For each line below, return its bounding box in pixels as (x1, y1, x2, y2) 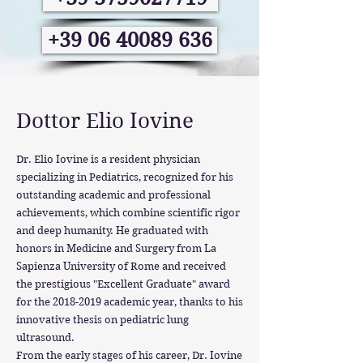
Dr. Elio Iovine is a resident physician (16, 153, 200, 165)
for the (16, 296, 53, 308)
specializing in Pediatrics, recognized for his (16, 171, 233, 183)
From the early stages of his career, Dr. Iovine (16, 349, 242, 361)
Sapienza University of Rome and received (16, 260, 226, 272)
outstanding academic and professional (16, 189, 211, 201)
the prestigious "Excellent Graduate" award (16, 278, 230, 290)
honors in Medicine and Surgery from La (16, 242, 216, 254)
